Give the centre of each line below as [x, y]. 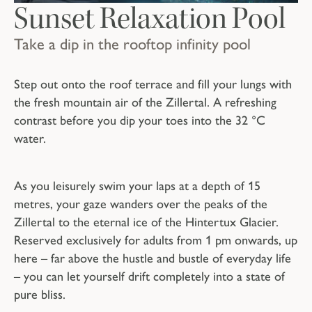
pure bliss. [40, 295]
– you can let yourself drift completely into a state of [149, 277]
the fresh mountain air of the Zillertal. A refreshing [145, 103]
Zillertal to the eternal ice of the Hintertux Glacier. [146, 223]
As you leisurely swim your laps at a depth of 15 [137, 186]
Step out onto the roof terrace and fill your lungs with [153, 85]
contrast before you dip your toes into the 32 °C [140, 121]
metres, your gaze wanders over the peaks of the [141, 204]
